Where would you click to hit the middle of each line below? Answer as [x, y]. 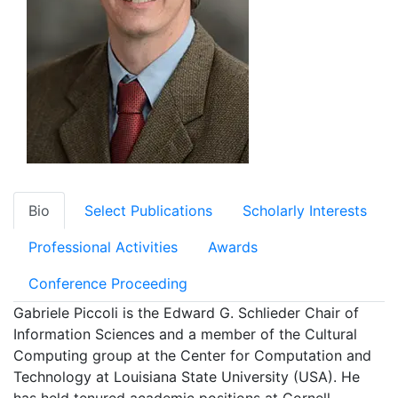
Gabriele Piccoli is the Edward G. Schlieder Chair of [186, 313]
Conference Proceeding [108, 283]
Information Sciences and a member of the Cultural [185, 334]
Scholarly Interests [305, 211]
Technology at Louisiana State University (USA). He [187, 377]
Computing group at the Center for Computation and [192, 355]
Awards [233, 247]
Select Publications [146, 211]
